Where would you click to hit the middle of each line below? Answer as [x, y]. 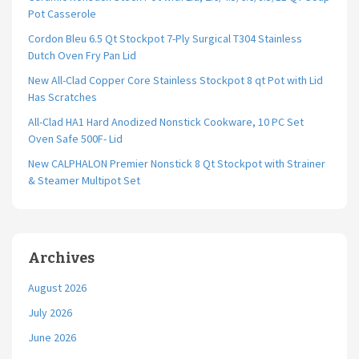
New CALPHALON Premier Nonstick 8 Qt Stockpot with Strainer [177, 163]
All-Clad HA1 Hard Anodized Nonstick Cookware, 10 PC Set [166, 122]
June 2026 [52, 337]
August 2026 [57, 288]
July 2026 [50, 313]
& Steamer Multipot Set [84, 180]
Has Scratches [63, 97]
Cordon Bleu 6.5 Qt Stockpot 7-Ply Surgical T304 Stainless [165, 38]
